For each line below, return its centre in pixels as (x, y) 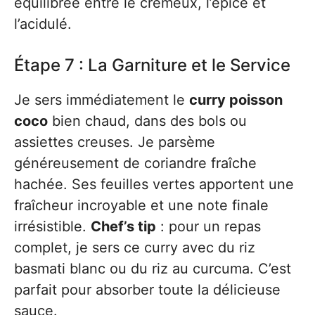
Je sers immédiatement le (102, 100)
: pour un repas (208, 226)
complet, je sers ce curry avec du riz (135, 247)
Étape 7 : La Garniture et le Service (152, 65)
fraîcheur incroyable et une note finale (141, 205)
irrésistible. (52, 226)
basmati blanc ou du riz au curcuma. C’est (153, 269)
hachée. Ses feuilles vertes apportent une (154, 184)
